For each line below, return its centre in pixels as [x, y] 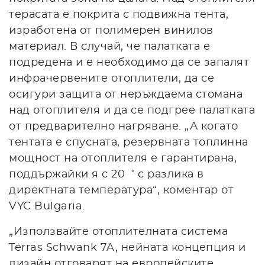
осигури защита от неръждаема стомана [126, 94]
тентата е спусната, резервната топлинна [129, 142]
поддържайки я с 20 [70, 174]
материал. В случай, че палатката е [109, 46]
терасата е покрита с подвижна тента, [119, 14]
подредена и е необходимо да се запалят [129, 62]
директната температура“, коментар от [121, 190]
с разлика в [169, 174]
